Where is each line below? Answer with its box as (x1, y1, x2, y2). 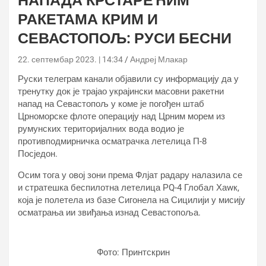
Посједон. (18, 148, 58, 159)
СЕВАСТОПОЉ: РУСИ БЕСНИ (18, 30, 232, 47)
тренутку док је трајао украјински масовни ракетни (18, 86, 224, 97)
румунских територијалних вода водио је (18, 123, 184, 134)
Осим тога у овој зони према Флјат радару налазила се (18, 170, 242, 180)
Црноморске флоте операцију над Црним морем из (18, 111, 225, 122)
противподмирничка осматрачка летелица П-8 (18, 136, 207, 147)
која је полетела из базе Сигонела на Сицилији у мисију (18, 195, 245, 205)
